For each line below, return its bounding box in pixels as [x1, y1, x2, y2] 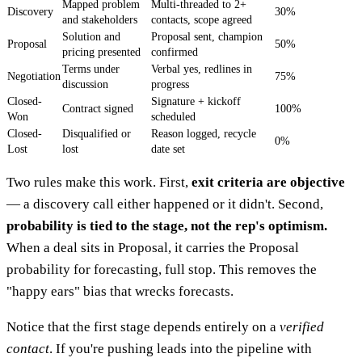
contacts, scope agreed [151, 13, 252, 26]
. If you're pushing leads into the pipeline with [49, 340, 312, 356]
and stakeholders [62, 13, 137, 26]
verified [280, 318, 324, 335]
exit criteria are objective [192, 174, 345, 190]
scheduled [151, 110, 196, 123]
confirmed [151, 45, 198, 58]
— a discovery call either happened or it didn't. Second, [6, 196, 323, 212]
